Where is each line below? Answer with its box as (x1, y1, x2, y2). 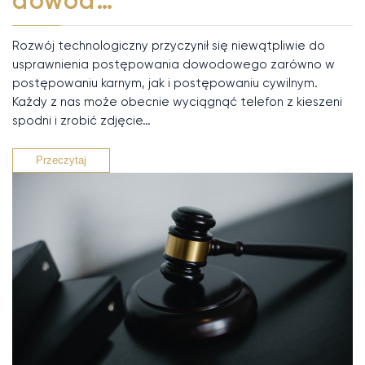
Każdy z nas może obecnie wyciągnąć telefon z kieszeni (12, 94, 342, 109)
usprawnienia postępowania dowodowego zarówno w (12, 56, 335, 72)
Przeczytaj (36, 153, 86, 166)
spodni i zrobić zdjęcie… (12, 112, 151, 128)
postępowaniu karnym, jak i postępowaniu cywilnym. (12, 75, 318, 90)
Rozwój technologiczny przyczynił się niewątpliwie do (12, 37, 325, 53)
